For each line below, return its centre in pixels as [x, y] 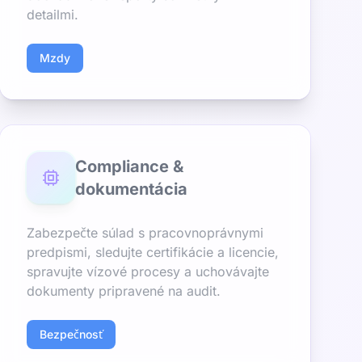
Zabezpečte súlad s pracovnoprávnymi [145, 233]
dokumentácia [131, 189]
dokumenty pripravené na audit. [124, 291]
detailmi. [53, 15]
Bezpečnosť [71, 334]
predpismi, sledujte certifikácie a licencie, [153, 252]
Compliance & [129, 166]
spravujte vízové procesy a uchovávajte [148, 271]
